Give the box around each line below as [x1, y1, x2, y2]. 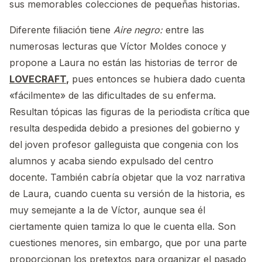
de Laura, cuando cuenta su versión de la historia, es [9, 188, 245, 200]
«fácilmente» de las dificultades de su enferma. [9, 89, 216, 102]
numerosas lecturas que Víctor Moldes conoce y [9, 40, 226, 53]
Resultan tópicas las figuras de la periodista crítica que [9, 106, 250, 118]
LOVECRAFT [9, 73, 66, 85]
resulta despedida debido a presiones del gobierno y [9, 122, 240, 135]
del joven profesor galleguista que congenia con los [9, 139, 239, 151]
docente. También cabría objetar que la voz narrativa [9, 171, 245, 184]
